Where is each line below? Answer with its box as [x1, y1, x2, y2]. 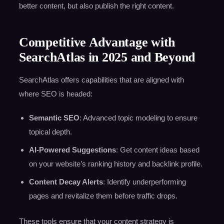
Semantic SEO [28, 113, 79, 122]
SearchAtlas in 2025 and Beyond [18, 50, 195, 65]
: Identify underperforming [102, 177, 186, 186]
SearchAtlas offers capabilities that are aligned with [18, 75, 184, 84]
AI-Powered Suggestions [28, 145, 116, 154]
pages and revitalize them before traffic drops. [28, 191, 177, 200]
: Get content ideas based [115, 145, 199, 154]
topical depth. [28, 127, 72, 136]
